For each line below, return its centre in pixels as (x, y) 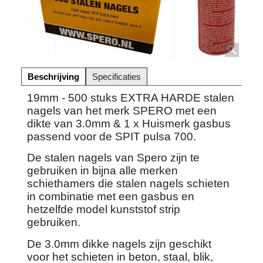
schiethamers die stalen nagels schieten (128, 184)
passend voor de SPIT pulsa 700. (112, 136)
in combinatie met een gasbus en (111, 197)
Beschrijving (53, 76)
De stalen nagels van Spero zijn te (113, 158)
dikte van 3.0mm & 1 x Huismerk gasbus (129, 123)
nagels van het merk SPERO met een (122, 110)
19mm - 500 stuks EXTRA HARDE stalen (131, 97)
